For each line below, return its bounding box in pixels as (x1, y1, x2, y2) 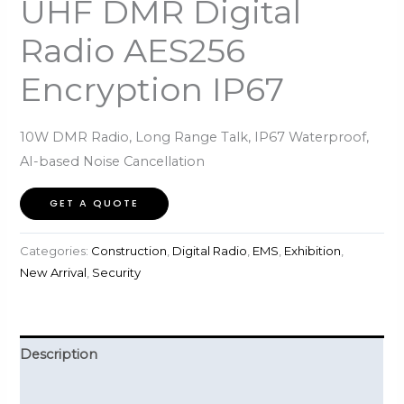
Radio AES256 (20, 31, 246, 71)
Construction (91, 243, 168, 258)
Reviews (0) (20, 383, 96, 400)
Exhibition (284, 243, 342, 258)
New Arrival (20, 265, 87, 280)
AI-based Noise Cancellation (20, 153, 206, 170)
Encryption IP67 (20, 69, 285, 110)
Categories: (20, 243, 92, 258)
